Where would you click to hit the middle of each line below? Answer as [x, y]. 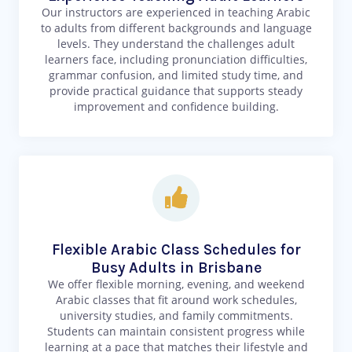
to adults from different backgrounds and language [176, 28]
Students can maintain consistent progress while [176, 332]
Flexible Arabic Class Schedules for [176, 250]
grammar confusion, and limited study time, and [176, 75]
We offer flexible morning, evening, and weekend [176, 284]
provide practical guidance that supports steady [176, 91]
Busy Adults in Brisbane [176, 268]
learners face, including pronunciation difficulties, [176, 60]
